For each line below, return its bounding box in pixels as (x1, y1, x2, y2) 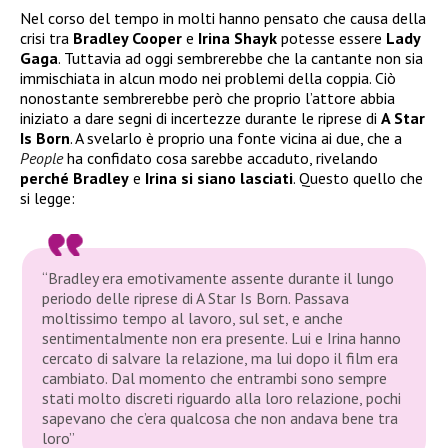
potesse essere (277, 28, 386, 49)
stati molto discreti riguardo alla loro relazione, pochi (42, 387, 402, 408)
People (20, 148, 63, 169)
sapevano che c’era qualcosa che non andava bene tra (42, 407, 399, 428)
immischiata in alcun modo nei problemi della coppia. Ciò (20, 68, 396, 89)
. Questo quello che (293, 168, 423, 189)
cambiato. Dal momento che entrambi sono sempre (42, 367, 388, 388)
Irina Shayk (198, 28, 277, 49)
